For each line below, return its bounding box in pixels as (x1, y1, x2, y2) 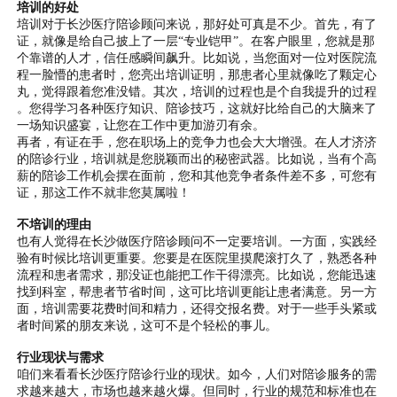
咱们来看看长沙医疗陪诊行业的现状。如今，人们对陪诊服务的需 (17, 367, 378, 382)
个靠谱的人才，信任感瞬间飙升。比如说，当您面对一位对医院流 (17, 51, 378, 66)
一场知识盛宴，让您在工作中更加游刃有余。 (17, 118, 266, 133)
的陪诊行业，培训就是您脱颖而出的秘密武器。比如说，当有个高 (17, 152, 378, 167)
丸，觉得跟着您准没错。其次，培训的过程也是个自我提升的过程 (17, 84, 378, 99)
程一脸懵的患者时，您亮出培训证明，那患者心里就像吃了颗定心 (17, 67, 378, 82)
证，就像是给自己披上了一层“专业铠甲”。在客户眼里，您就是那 (17, 34, 376, 49)
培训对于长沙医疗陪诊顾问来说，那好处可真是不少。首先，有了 (17, 17, 378, 32)
